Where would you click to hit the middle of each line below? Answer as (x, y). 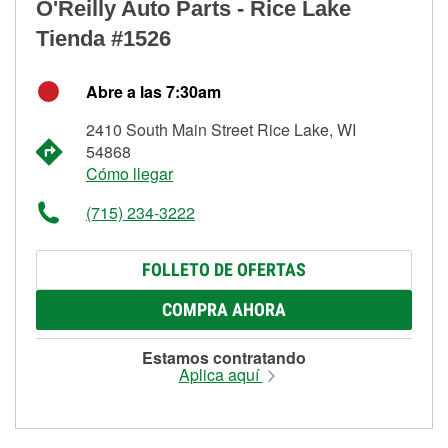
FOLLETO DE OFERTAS (224, 269)
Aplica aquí (220, 374)
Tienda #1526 (103, 38)
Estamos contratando (224, 357)
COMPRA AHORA (224, 309)
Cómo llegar (129, 173)
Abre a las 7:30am (153, 91)
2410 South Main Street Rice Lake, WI (221, 129)
